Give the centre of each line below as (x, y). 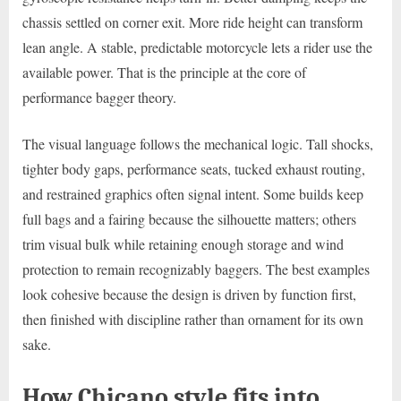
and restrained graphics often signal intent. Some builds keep (193, 194)
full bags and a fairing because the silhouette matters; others (189, 219)
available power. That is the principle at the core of (164, 73)
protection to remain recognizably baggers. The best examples (196, 269)
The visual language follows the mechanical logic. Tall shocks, (198, 144)
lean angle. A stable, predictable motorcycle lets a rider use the (197, 47)
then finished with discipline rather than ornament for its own (193, 320)
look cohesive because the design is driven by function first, (189, 294)
